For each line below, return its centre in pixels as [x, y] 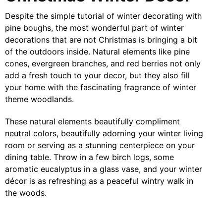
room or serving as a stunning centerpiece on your [100, 145]
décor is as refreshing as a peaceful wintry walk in [99, 181]
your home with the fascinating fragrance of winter [101, 87]
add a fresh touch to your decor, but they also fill [97, 76]
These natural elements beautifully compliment [92, 122]
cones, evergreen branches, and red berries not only [103, 64]
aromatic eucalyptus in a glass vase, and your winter [104, 169]
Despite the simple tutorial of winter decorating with [103, 16]
